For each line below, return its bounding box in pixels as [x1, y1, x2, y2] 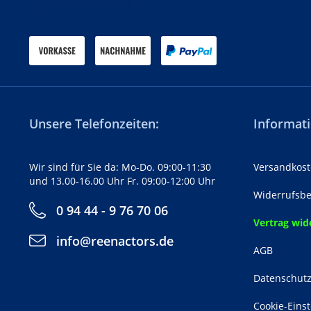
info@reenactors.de [56, 232, 174, 249]
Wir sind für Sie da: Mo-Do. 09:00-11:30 [29, 160, 211, 174]
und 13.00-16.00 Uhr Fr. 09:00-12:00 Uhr [29, 174, 215, 187]
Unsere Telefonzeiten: [29, 115, 159, 132]
